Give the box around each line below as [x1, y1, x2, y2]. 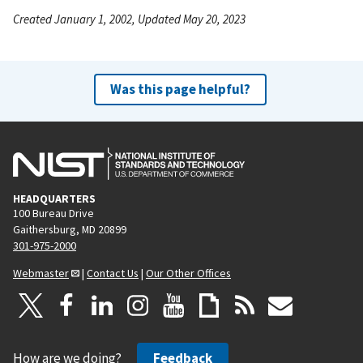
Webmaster [13, 265, 69, 280]
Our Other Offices [146, 265, 231, 280]
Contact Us [87, 265, 139, 280]
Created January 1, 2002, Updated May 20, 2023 [13, 11, 246, 27]
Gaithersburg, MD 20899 [13, 221, 126, 237]
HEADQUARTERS [13, 190, 96, 206]
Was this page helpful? [109, 79, 250, 98]
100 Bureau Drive [13, 205, 94, 220]
